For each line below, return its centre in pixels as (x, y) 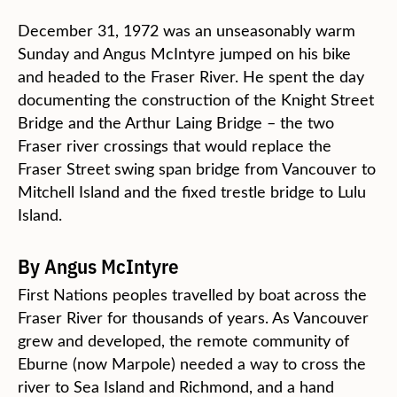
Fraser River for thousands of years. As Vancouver (193, 317)
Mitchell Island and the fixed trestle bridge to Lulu (192, 191)
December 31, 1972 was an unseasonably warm (187, 30)
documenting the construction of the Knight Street (196, 99)
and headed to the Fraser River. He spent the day (191, 76)
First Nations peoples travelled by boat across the (192, 294)
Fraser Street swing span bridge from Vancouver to (197, 168)
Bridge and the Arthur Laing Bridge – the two (176, 122)
